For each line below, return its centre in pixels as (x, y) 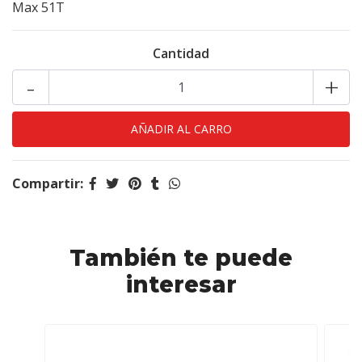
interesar (181, 284)
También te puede (181, 258)
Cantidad (181, 53)
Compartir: (48, 183)
